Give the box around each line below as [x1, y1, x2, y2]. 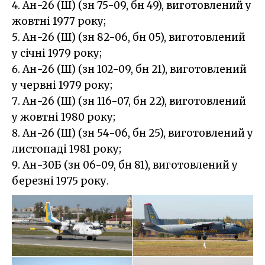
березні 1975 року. [12, 174, 109, 188]
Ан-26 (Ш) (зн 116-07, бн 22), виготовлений [22, 95, 246, 108]
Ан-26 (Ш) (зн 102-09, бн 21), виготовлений [22, 63, 247, 76]
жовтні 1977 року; [12, 15, 106, 28]
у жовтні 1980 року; [12, 111, 115, 124]
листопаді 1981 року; [12, 143, 121, 156]
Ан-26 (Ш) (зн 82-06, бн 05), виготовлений [22, 31, 245, 44]
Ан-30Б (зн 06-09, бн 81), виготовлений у [22, 159, 238, 172]
